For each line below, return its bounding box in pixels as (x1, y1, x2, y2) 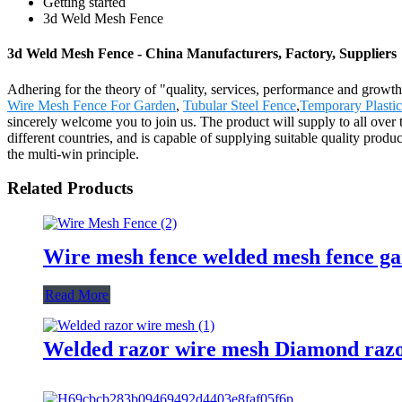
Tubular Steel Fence (183, 97, 296, 113)
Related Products (7, 179, 133, 198)
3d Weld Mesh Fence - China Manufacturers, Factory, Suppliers (7, 46, 397, 62)
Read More (45, 286, 109, 302)
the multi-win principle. (7, 145, 139, 162)
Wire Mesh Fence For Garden (7, 97, 176, 113)
